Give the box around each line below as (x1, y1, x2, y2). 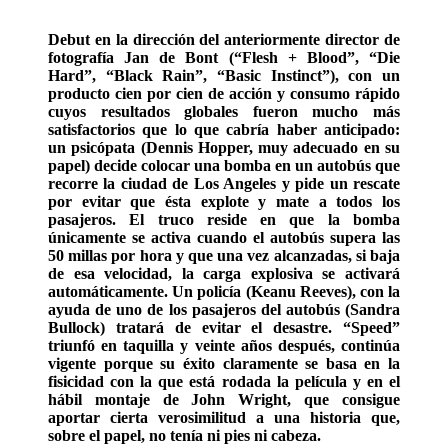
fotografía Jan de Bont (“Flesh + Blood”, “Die (48, 49, 400, 67)
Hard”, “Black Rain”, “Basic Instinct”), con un (48, 67, 400, 85)
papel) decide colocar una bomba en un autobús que (48, 157, 400, 175)
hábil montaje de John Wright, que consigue (48, 391, 400, 409)
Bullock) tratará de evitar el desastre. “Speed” (48, 319, 400, 337)
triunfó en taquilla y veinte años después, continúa (48, 337, 400, 355)
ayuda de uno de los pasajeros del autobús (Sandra (48, 301, 400, 319)
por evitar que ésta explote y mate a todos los (48, 193, 400, 211)
